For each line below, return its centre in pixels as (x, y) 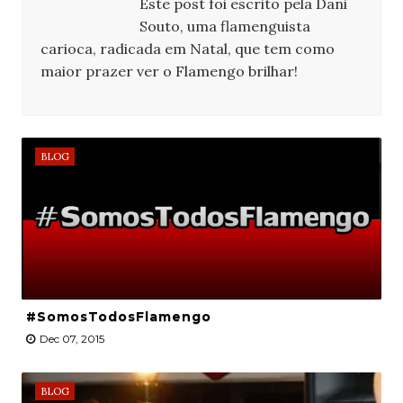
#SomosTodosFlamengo (118, 317)
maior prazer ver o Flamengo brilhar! (169, 72)
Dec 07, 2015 (72, 339)
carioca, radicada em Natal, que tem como (187, 49)
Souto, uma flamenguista (224, 27)
